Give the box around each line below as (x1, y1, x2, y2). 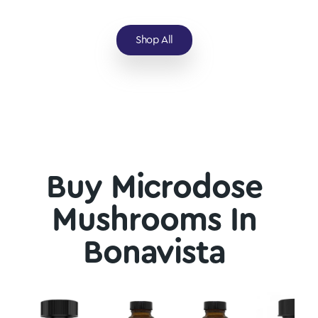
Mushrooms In (52, 204, 257, 236)
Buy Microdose (45, 171, 263, 204)
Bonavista (82, 236, 226, 269)
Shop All (135, 34, 174, 45)
